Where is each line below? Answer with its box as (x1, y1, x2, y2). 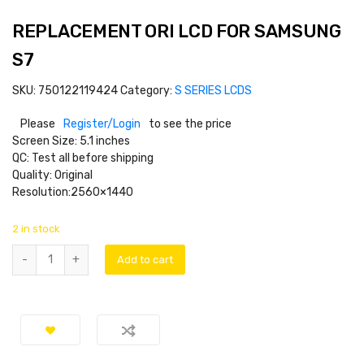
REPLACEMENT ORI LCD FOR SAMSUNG (12, 19, 341, 42)
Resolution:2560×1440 (12, 184, 133, 199)
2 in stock (12, 222, 60, 235)
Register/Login (63, 116, 141, 131)
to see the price (149, 116, 232, 131)
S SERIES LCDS (175, 83, 252, 97)
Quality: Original (12, 167, 93, 182)
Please (20, 116, 55, 131)
